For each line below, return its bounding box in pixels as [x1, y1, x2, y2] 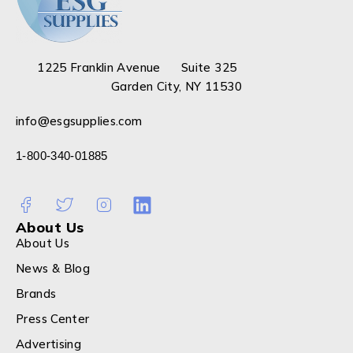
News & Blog [16, 260, 91, 276]
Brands [16, 285, 57, 301]
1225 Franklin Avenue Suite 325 [37, 59, 316, 75]
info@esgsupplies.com [16, 113, 143, 128]
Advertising [16, 336, 82, 351]
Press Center [16, 310, 90, 326]
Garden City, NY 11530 [111, 78, 242, 94]
